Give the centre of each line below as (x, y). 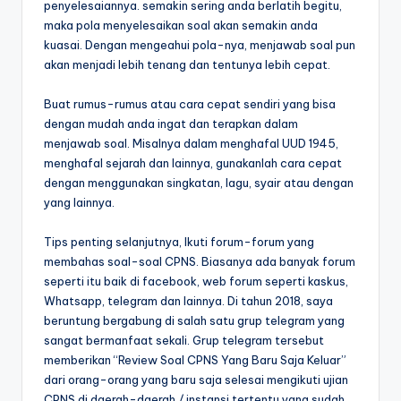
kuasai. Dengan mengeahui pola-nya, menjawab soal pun (200, 44)
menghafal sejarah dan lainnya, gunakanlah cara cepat (193, 162)
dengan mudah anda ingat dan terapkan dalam (171, 123)
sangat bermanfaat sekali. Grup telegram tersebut (184, 340)
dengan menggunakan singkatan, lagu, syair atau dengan (199, 182)
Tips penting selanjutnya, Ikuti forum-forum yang (179, 241)
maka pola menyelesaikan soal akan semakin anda (181, 25)
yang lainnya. (79, 202)
